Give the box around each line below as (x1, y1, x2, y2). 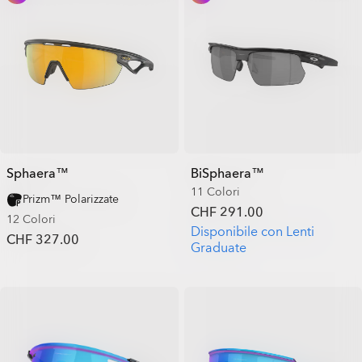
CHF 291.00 (190, 203, 263, 221)
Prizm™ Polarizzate (23, 191, 119, 207)
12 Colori (6, 211, 56, 227)
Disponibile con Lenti (190, 222, 314, 241)
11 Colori (190, 183, 240, 200)
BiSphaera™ (190, 164, 264, 183)
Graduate (190, 238, 246, 257)
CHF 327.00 (6, 230, 79, 249)
